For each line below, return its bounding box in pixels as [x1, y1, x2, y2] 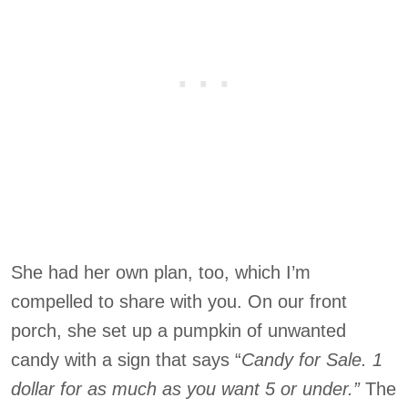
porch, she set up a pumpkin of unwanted [11, 321, 346, 341]
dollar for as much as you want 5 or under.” [11, 379, 360, 399]
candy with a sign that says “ [11, 350, 241, 370]
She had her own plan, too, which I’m [11, 262, 311, 282]
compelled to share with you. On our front [11, 291, 347, 311]
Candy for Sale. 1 [241, 350, 382, 370]
